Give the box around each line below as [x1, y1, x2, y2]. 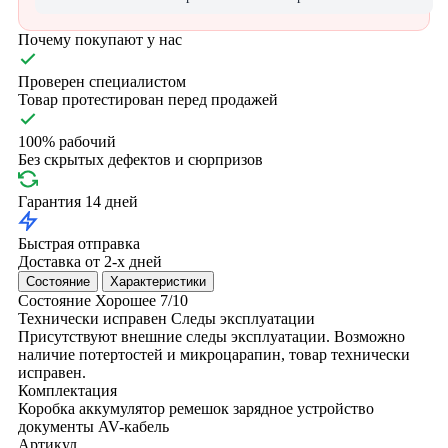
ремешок [169, 399, 229, 417]
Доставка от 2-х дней [18, 252, 162, 270]
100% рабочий [18, 132, 116, 150]
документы [18, 417, 94, 435]
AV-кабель [98, 417, 169, 435]
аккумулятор [79, 399, 165, 417]
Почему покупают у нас [18, 30, 182, 48]
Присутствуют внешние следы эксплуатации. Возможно [18, 327, 405, 345]
